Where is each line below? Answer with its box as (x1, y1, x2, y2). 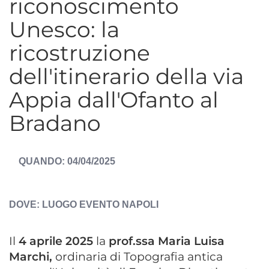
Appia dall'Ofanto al (9, 86, 219, 113)
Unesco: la (9, 16, 119, 43)
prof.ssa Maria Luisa (109, 234, 225, 248)
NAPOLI (122, 199, 159, 210)
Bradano (9, 110, 101, 136)
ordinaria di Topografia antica (55, 250, 223, 264)
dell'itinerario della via (9, 63, 244, 89)
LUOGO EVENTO (42, 199, 119, 210)
